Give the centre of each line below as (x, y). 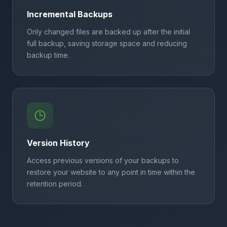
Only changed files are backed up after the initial (108, 32)
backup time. (48, 55)
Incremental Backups (70, 14)
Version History (58, 143)
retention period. (55, 184)
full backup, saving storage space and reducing (107, 43)
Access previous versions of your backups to (103, 160)
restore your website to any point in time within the (111, 172)
